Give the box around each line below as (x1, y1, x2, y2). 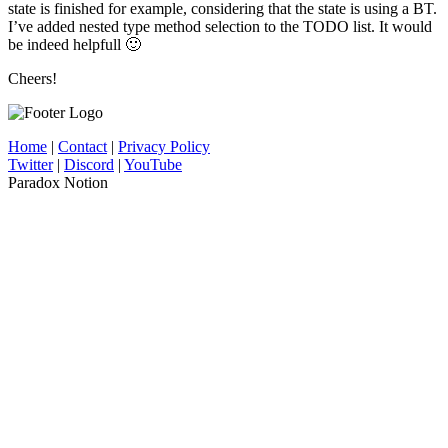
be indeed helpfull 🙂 (8, 35, 141, 53)
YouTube (124, 155, 182, 173)
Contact (58, 137, 107, 155)
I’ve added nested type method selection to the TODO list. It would (8, 17, 432, 35)
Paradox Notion (8, 173, 108, 191)
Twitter (8, 155, 53, 173)
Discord (64, 155, 114, 173)
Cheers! (8, 69, 57, 87)
